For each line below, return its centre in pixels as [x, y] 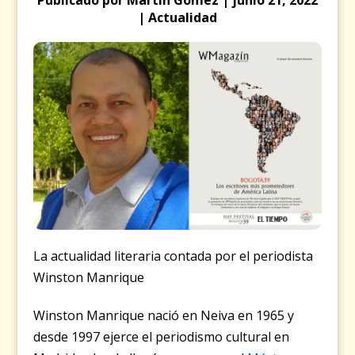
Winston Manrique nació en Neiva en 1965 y [164, 316]
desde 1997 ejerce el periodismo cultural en [162, 337]
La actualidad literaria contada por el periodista [174, 256]
